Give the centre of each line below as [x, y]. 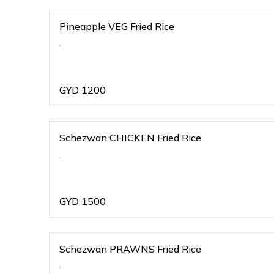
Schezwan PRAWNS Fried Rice [130, 249]
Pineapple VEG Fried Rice [117, 26]
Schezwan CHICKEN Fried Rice [130, 138]
